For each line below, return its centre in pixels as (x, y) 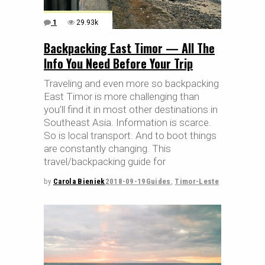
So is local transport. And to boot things (130, 136)
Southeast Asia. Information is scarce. (127, 123)
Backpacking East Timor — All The (129, 48)
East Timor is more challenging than (122, 97)
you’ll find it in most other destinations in (131, 110)
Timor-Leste (197, 182)
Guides (158, 182)
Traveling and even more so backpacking (131, 84)
